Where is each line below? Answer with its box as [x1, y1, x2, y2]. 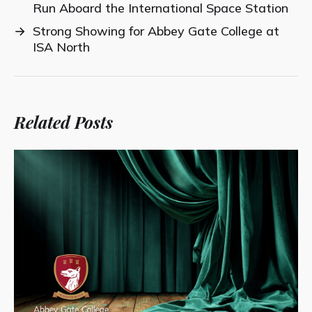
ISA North [33, 38, 90, 55]
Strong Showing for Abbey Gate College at [33, 22, 279, 39]
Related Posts [14, 110, 113, 133]
